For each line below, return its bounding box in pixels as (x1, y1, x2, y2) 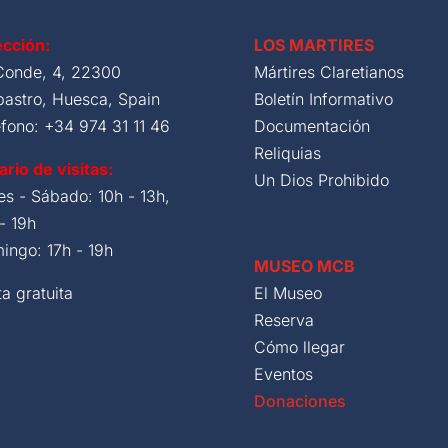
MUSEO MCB (253, 255, 355, 276)
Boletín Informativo (253, 88, 393, 109)
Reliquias (253, 142, 321, 163)
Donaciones (253, 390, 346, 411)
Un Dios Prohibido (253, 169, 389, 190)
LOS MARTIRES (253, 34, 374, 55)
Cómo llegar (253, 336, 345, 357)
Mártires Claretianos (253, 61, 404, 82)
